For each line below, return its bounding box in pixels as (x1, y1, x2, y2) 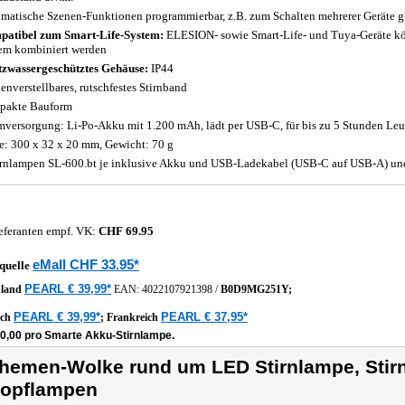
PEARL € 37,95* (161, 310, 248, 324)
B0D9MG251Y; (221, 283, 292, 296)
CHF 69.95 (99, 224, 154, 238)
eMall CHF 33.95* (33, 257, 139, 272)
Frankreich (107, 311, 161, 324)
